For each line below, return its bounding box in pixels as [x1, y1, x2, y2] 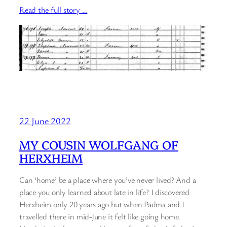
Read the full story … [19, 4, 88, 15]
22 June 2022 [19, 115, 71, 127]
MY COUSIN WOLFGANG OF [19, 136, 178, 153]
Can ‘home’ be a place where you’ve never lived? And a [19, 174, 196, 185]
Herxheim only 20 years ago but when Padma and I [19, 198, 184, 210]
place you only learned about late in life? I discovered [19, 186, 190, 198]
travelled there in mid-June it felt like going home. [19, 210, 181, 222]
